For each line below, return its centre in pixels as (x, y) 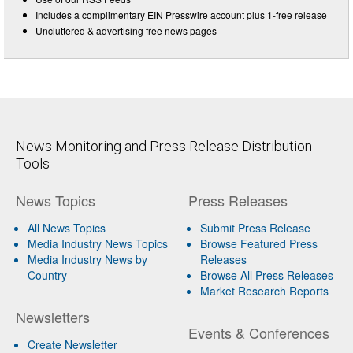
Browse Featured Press (258, 244)
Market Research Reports (264, 291)
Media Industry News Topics (98, 244)
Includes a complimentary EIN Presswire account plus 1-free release (181, 15)
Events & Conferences (258, 333)
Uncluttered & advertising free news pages (126, 31)
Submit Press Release (255, 228)
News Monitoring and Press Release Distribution (164, 147)
